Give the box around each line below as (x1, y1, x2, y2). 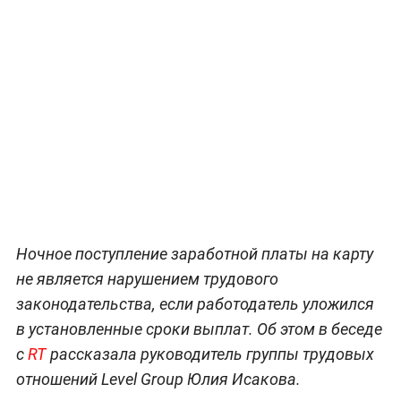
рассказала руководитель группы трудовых (46, 344, 374, 363)
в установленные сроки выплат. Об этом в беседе (15, 319, 382, 338)
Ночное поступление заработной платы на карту (15, 243, 373, 263)
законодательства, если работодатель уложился (15, 294, 374, 313)
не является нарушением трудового (15, 269, 278, 288)
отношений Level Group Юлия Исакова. (15, 369, 301, 388)
